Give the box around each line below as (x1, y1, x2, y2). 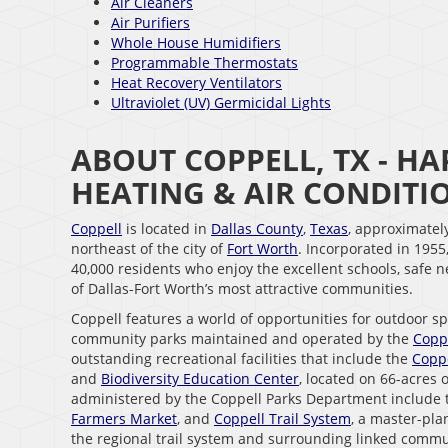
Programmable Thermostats (111, 53, 298, 73)
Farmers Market (71, 409, 177, 429)
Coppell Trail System (214, 409, 351, 429)
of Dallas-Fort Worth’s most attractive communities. (71, 279, 413, 299)
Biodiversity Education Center (101, 369, 299, 389)
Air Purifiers (111, 13, 190, 33)
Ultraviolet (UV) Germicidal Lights (111, 93, 331, 113)
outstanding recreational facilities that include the (71, 349, 412, 369)
